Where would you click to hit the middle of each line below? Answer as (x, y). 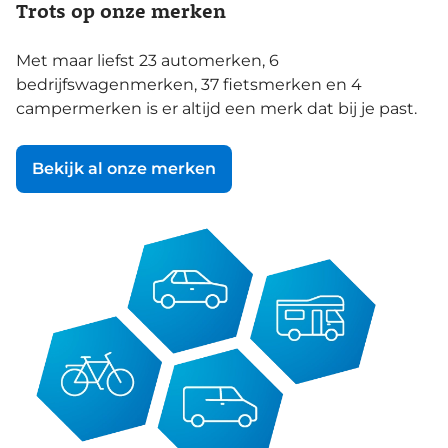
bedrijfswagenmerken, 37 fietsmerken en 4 (189, 84)
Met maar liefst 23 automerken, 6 (147, 60)
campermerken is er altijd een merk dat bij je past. (216, 108)
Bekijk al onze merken (124, 169)
